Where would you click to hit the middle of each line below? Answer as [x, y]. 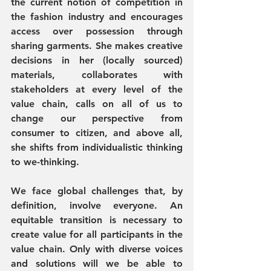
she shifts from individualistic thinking [97, 147]
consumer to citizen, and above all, [97, 133]
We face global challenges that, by [97, 191]
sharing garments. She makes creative [97, 46]
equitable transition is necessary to [97, 220]
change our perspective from [97, 118]
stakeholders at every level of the [97, 89]
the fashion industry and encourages [97, 17]
